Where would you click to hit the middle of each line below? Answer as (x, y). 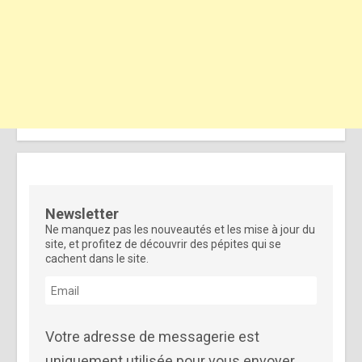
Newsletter (82, 214)
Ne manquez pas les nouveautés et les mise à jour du (181, 230)
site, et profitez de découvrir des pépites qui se (164, 244)
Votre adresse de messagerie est (153, 337)
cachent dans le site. (97, 259)
